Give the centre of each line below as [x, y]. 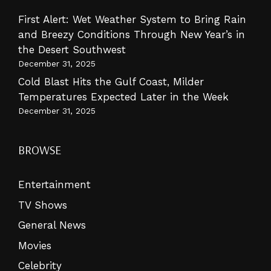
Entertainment [54, 184]
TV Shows [43, 205]
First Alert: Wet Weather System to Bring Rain [132, 19]
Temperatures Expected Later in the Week [123, 97]
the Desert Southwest [72, 49]
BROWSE [40, 150]
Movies [35, 245]
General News [52, 225]
